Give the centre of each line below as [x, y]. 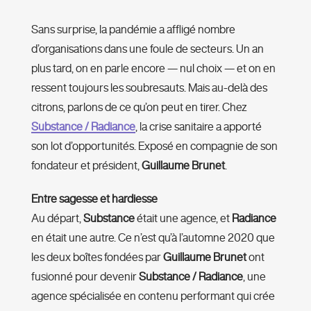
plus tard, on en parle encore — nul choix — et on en [153, 68]
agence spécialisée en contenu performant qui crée [153, 295]
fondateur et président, [86, 165]
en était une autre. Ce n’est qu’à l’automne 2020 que [153, 237]
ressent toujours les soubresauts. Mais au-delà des [149, 87]
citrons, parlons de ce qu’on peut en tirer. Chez [139, 107]
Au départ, [57, 218]
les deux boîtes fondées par [97, 257]
